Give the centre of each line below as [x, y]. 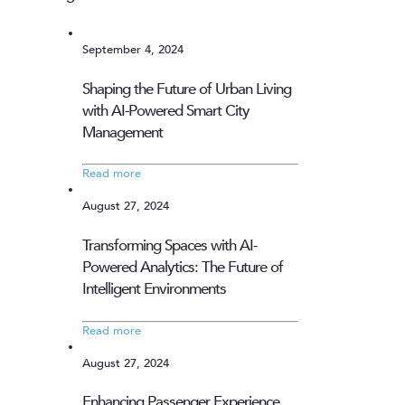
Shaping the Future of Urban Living [187, 89]
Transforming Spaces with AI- [170, 246]
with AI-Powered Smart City [166, 110]
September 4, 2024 [133, 50]
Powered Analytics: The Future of [183, 268]
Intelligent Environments [154, 289]
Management [122, 132]
